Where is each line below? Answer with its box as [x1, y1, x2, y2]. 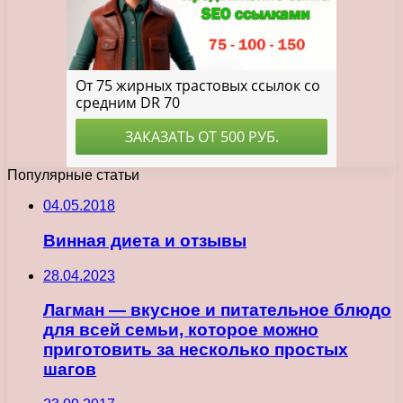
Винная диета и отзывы [43, 230, 246, 250]
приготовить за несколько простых [43, 340, 348, 360]
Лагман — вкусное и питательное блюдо [43, 300, 391, 320]
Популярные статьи [7, 167, 139, 184]
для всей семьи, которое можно [43, 320, 318, 340]
